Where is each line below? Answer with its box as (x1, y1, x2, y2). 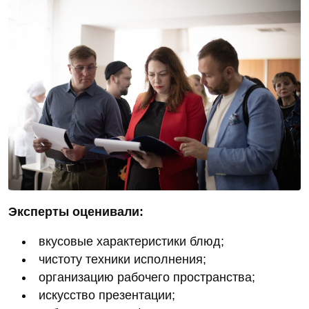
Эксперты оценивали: (8, 204, 143, 219)
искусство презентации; (39, 288, 175, 302)
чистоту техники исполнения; (39, 252, 206, 266)
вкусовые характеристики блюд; (39, 234, 224, 248)
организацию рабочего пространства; (39, 270, 255, 284)
